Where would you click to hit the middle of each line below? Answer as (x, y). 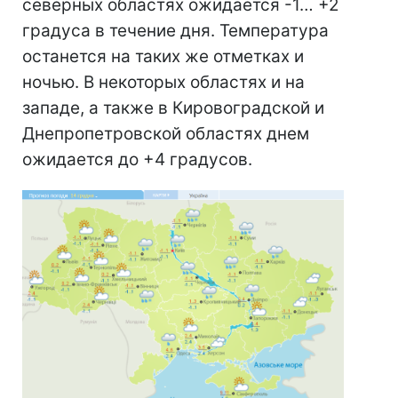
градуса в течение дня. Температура (175, 31)
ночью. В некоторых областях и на (163, 83)
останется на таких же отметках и (163, 57)
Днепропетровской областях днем (166, 134)
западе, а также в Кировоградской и (173, 108)
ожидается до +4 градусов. (137, 160)
